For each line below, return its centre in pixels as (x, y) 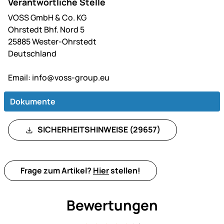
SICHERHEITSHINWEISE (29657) (98, 129)
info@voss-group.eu (70, 77)
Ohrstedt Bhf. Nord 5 (46, 29)
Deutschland (32, 53)
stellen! (125, 170)
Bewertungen (112, 205)
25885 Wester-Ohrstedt (52, 41)
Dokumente (33, 101)
